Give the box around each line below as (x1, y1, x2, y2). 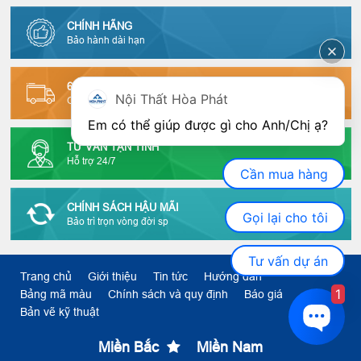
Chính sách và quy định (108, 287, 228, 301)
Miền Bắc (98, 338, 159, 355)
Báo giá (244, 287, 283, 301)
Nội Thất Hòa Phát (115, 91, 228, 107)
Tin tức (153, 269, 188, 283)
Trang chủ (20, 269, 72, 283)
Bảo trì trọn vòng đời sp (66, 215, 168, 228)
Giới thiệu (88, 269, 137, 283)
